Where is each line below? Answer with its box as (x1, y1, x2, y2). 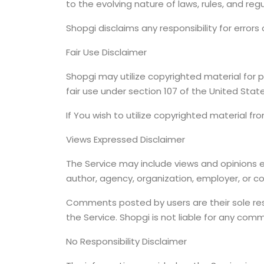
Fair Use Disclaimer (66, 45, 147, 58)
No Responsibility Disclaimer (66, 235, 187, 247)
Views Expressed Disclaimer (66, 133, 185, 146)
